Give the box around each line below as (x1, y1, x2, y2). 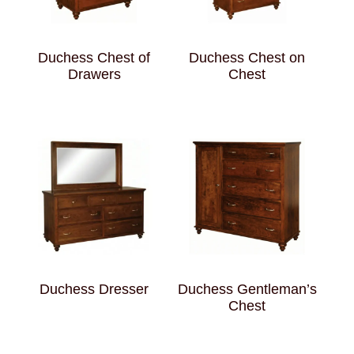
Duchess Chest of (38, 50, 151, 66)
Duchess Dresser (40, 281, 149, 298)
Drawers (67, 66, 121, 83)
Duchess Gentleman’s (177, 281, 317, 298)
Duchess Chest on (189, 50, 306, 66)
